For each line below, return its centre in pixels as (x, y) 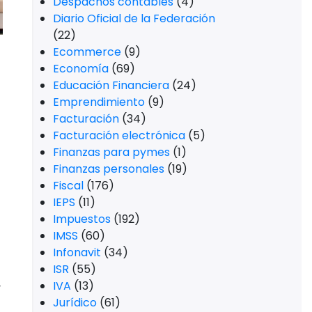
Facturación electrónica (119, 135)
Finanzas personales (109, 169)
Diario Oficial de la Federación (134, 18)
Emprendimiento (99, 102)
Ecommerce (87, 52)
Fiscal (68, 186)
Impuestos (82, 219)
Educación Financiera (111, 85)
